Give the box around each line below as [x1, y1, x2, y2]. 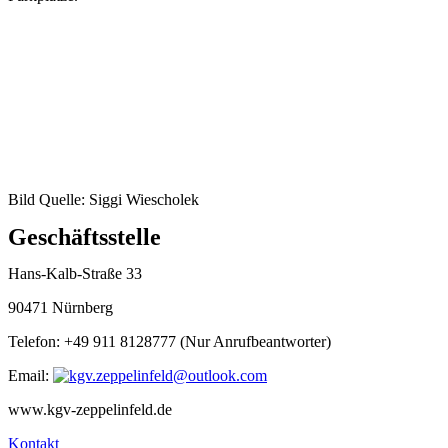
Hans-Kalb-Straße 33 [8, 265, 142, 282]
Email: [8, 367, 53, 384]
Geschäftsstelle [8, 224, 161, 250]
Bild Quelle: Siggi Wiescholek [8, 191, 199, 208]
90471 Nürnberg [8, 299, 113, 316]
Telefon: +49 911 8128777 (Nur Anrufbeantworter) [8, 333, 331, 350]
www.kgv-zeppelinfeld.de [8, 401, 172, 418]
